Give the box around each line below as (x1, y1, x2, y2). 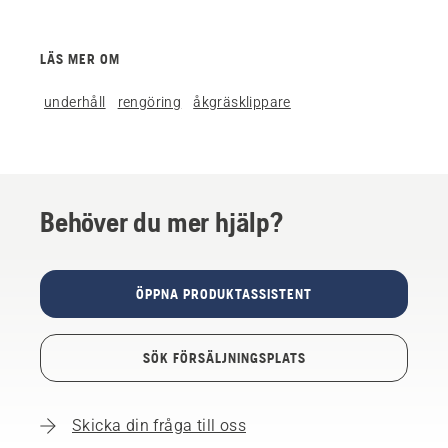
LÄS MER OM (40, 50, 120, 67)
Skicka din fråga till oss (72, 415, 246, 435)
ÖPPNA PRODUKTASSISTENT (136, 285, 312, 302)
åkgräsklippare (193, 93, 291, 110)
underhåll (44, 93, 106, 110)
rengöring (117, 93, 182, 110)
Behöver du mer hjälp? (40, 205, 283, 238)
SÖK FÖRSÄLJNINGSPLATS (142, 349, 306, 366)
